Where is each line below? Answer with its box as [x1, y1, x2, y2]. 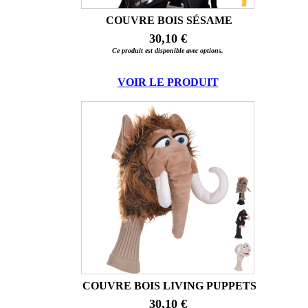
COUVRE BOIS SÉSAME [106, 14, 232, 26]
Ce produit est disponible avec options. [112, 46, 223, 54]
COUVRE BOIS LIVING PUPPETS [82, 279, 256, 291]
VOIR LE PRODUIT [117, 76, 219, 88]
